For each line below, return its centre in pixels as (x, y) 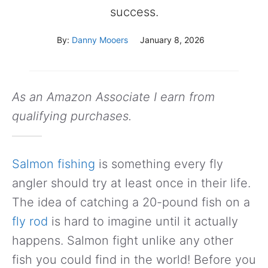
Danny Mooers (100, 39)
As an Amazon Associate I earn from (113, 97)
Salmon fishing (54, 164)
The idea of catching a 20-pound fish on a (131, 202)
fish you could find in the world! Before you (134, 259)
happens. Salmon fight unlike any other (123, 240)
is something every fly (159, 164)
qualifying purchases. (72, 116)
